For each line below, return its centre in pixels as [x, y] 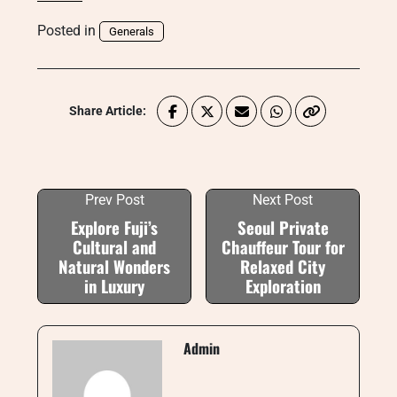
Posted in [68, 31]
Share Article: [108, 111]
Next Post [283, 200]
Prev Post [114, 200]
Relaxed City [283, 266]
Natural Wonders [114, 266]
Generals [132, 31]
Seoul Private [283, 227]
